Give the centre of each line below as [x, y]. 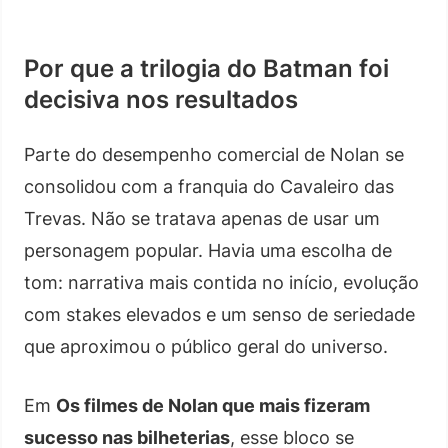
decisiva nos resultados [161, 99]
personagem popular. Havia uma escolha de [208, 250]
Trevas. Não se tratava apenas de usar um [202, 218]
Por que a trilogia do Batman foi [206, 68]
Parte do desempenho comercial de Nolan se [214, 154]
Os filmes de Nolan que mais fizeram [213, 405]
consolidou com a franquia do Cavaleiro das [209, 186]
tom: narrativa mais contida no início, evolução [221, 282]
